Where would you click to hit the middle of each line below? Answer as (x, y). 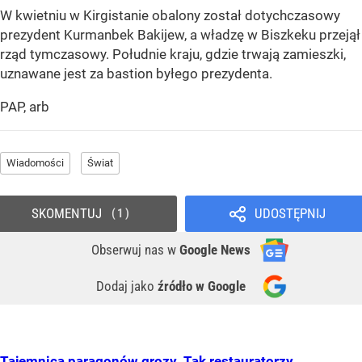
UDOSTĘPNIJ (290, 214)
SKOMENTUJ (66, 214)
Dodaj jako (127, 286)
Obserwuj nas (129, 250)
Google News (215, 250)
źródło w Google (202, 286)
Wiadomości (35, 163)
